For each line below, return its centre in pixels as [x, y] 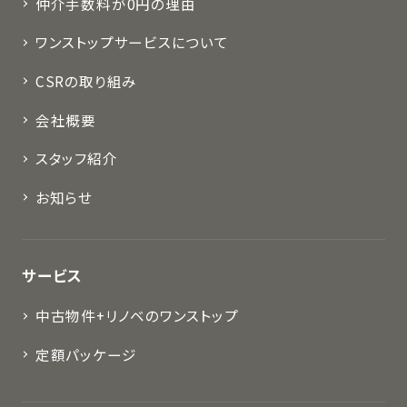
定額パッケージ [86, 354]
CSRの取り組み [86, 80]
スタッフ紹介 [76, 159]
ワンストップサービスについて [132, 42]
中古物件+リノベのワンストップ [137, 316]
